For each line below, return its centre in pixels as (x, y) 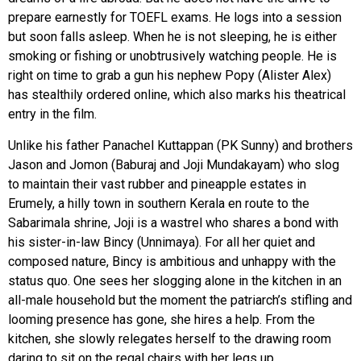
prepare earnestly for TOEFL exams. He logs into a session (175, 18)
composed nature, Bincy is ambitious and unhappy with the (172, 261)
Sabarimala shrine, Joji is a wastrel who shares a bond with (173, 222)
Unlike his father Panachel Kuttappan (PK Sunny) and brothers (180, 145)
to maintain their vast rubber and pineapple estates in (157, 184)
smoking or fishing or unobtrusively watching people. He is (172, 56)
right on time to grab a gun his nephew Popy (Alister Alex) (170, 76)
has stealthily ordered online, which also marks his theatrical (177, 95)
